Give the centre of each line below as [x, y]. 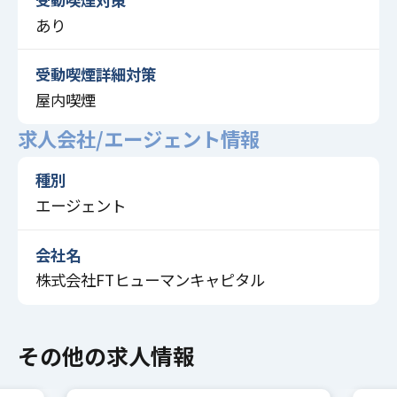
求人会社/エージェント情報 [138, 138]
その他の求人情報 [106, 356]
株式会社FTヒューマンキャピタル [150, 280]
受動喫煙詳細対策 [95, 74]
